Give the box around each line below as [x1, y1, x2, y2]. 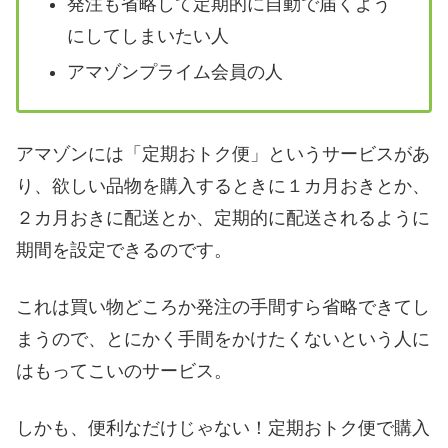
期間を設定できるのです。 [16, 239, 232, 260]
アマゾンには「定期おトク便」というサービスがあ [16, 143, 430, 164]
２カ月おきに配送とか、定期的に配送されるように [16, 207, 430, 228]
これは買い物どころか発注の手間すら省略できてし [16, 296, 430, 317]
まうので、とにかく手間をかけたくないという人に [16, 328, 430, 349]
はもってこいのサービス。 [16, 360, 232, 381]
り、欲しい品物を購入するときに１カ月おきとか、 [16, 175, 430, 196]
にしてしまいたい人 [66, 26, 229, 47]
